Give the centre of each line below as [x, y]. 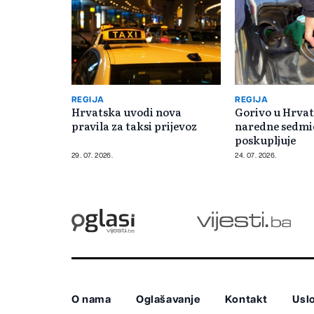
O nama [91, 300]
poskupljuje [266, 139]
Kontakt [246, 300]
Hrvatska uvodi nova [127, 111]
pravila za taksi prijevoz [134, 125]
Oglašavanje [168, 300]
